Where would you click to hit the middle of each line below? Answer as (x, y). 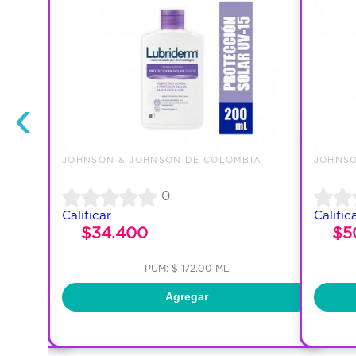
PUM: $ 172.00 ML (187, 268)
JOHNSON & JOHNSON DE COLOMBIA (162, 159)
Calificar (87, 215)
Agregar (187, 297)
